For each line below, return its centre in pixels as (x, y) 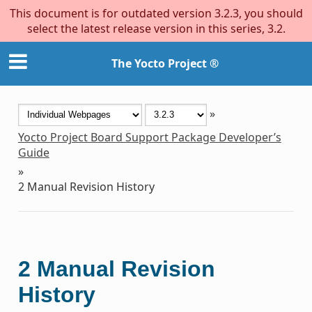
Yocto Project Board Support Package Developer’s (149, 137)
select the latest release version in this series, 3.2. (156, 29)
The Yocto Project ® (165, 64)
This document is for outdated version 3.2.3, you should (156, 13)
